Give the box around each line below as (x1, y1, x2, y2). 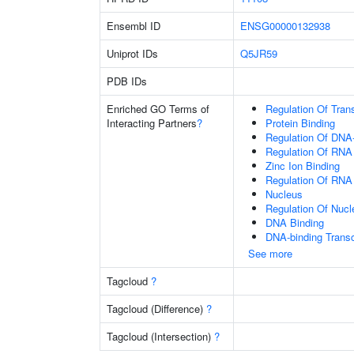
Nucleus (265, 186, 303, 201)
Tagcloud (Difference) (107, 301, 206, 316)
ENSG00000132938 (240, 18, 330, 33)
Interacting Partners (107, 115, 197, 130)
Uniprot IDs (107, 46, 158, 61)
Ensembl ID (107, 18, 160, 33)
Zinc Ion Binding (265, 158, 340, 173)
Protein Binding (265, 115, 335, 130)
